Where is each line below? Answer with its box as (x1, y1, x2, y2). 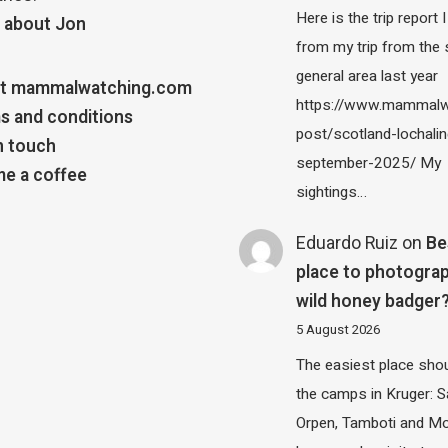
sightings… (296, 181, 368, 204)
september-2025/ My (296, 152, 442, 175)
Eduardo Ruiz (296, 230, 399, 256)
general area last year (296, 65, 439, 88)
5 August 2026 (296, 319, 381, 340)
